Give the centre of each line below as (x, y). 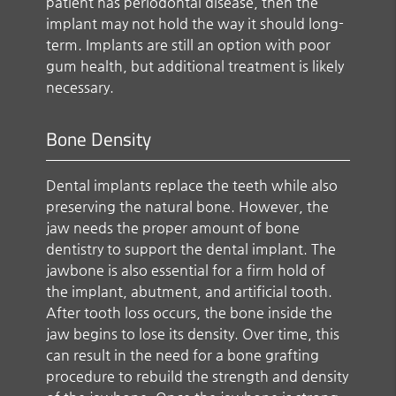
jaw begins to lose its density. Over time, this (193, 333)
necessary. (80, 87)
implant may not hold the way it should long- (195, 23)
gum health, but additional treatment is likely (195, 65)
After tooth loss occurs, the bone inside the (190, 312)
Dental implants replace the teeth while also (192, 185)
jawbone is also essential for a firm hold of (186, 270)
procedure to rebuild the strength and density (198, 376)
